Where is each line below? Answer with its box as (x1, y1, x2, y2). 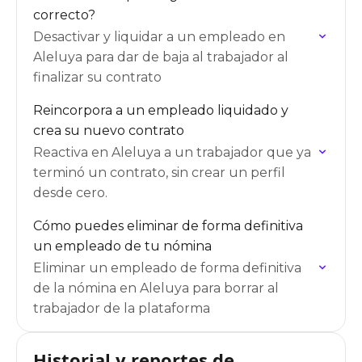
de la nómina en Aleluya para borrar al (33, 280, 279, 296)
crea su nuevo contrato (33, 123, 184, 138)
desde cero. (33, 185, 107, 200)
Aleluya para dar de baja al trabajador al (33, 49, 288, 65)
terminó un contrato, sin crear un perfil (33, 165, 285, 180)
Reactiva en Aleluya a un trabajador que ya (33, 145, 311, 160)
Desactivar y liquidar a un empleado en (33, 29, 285, 44)
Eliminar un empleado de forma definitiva (33, 260, 301, 276)
